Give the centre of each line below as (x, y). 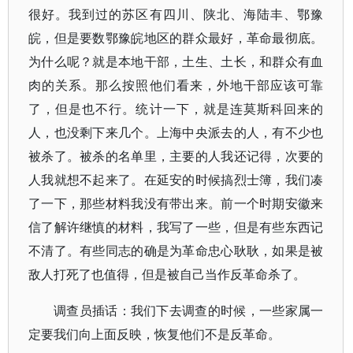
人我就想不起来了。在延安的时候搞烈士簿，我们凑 (176, 180)
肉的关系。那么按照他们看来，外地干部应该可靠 (176, 85)
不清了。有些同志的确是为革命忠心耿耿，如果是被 (176, 251)
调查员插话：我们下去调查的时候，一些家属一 (189, 311)
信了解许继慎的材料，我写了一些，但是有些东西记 (176, 227)
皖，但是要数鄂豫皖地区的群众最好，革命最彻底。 (176, 38)
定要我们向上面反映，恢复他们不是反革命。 (154, 334)
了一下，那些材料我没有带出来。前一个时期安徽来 (176, 204)
